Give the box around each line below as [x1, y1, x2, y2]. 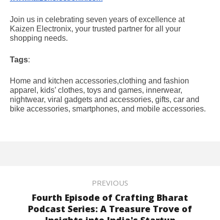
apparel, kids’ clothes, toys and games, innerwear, [10, 86, 182, 95]
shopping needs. [10, 33, 68, 42]
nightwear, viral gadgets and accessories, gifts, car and [10, 95, 199, 104]
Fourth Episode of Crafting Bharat [32, 191, 188, 203]
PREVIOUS [92, 177, 128, 188]
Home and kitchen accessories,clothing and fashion [10, 77, 189, 85]
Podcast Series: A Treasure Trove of [28, 202, 192, 215]
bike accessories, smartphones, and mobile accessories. [10, 105, 206, 113]
